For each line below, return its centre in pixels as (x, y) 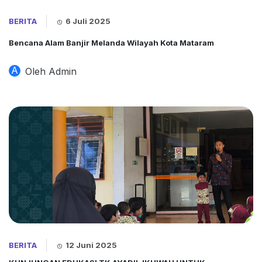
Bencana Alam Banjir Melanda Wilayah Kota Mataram (111, 43)
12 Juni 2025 (91, 245)
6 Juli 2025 (88, 21)
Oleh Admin (51, 71)
